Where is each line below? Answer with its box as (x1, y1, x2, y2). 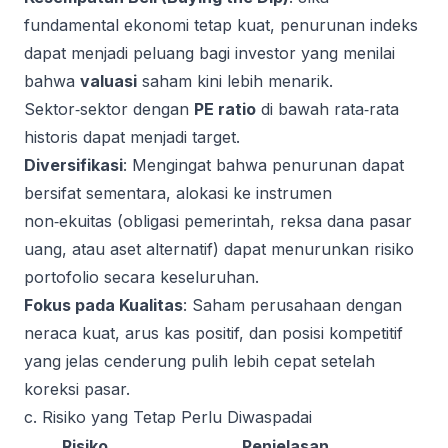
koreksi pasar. (24, 379, 130, 399)
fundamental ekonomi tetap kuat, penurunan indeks (24, 15, 418, 35)
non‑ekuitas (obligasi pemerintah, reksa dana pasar (24, 211, 412, 231)
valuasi (80, 71, 137, 91)
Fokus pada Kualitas (24, 295, 183, 315)
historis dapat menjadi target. (24, 127, 240, 147)
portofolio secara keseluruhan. (24, 267, 259, 287)
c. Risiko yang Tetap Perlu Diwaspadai (24, 407, 312, 427)
